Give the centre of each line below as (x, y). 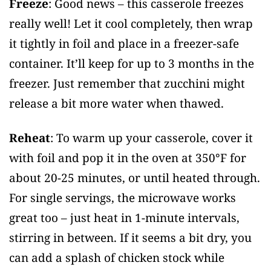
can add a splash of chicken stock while (117, 258)
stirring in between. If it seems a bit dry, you (130, 238)
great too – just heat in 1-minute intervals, (124, 218)
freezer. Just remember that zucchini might (127, 84)
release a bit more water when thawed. (116, 104)
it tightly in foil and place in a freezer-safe (124, 44)
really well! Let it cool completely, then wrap (131, 24)
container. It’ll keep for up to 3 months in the (132, 64)
